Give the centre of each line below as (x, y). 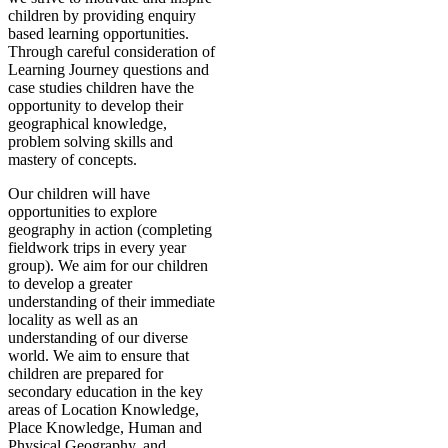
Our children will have (79, 194)
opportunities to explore (82, 212)
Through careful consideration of (111, 52)
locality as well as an (73, 320)
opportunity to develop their (95, 106)
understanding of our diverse (98, 338)
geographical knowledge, (87, 124)
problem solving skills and (90, 142)
